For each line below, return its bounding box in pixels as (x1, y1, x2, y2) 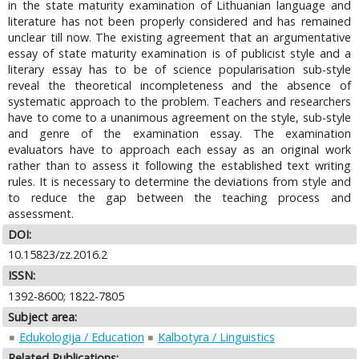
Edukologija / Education (18, 329, 144, 345)
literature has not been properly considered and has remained (8, 13, 351, 29)
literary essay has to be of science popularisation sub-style (8, 61, 351, 77)
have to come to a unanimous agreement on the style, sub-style (8, 109, 351, 125)
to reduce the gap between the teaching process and (8, 189, 351, 205)
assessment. (8, 205, 75, 221)
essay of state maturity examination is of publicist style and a (8, 45, 351, 61)
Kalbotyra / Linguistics (157, 329, 275, 345)
